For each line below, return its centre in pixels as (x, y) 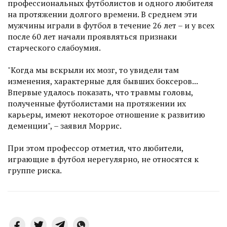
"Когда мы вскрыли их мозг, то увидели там (93, 70)
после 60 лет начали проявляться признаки (92, 37)
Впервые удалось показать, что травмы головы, (101, 92)
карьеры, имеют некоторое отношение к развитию (106, 115)
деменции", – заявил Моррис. (65, 126)
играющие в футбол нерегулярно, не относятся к (103, 159)
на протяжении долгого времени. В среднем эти (102, 14)
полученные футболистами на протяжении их (97, 104)
